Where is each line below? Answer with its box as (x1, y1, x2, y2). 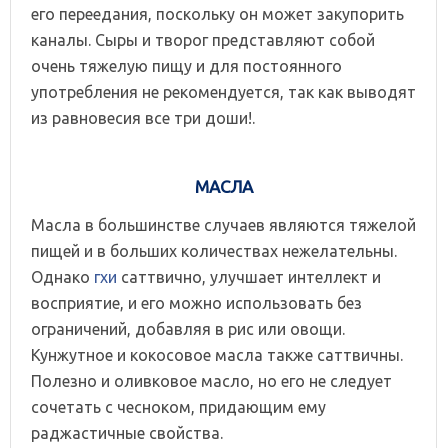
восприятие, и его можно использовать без (31, 293, 362, 312)
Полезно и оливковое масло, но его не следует (31, 371, 392, 390)
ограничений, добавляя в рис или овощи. (31, 319, 345, 338)
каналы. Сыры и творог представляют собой (31, 30, 375, 49)
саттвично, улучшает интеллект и (117, 267, 381, 286)
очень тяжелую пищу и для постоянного (31, 56, 342, 75)
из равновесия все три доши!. (31, 108, 255, 127)
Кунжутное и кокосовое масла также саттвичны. (31, 345, 403, 364)
